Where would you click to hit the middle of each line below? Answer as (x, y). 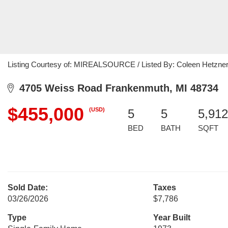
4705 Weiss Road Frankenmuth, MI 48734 (116, 88)
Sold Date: (28, 188)
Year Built (172, 218)
